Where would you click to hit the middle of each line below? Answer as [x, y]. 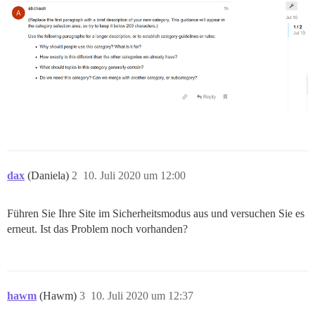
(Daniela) [50, 176]
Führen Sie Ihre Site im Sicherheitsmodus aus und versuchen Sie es [156, 214]
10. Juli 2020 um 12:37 [142, 296]
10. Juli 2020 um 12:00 [134, 176]
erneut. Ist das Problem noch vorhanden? [97, 229]
